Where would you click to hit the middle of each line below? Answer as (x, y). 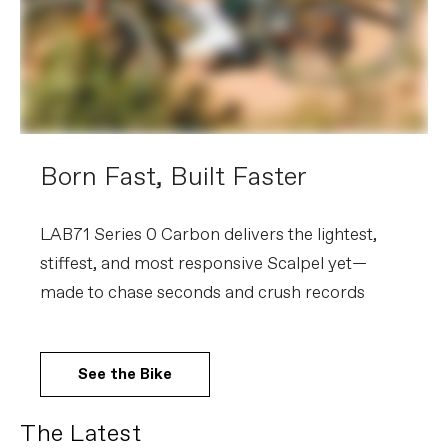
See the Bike (125, 374)
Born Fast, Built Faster (173, 177)
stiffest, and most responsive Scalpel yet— (203, 264)
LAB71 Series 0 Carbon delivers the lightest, (208, 235)
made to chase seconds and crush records (202, 293)
